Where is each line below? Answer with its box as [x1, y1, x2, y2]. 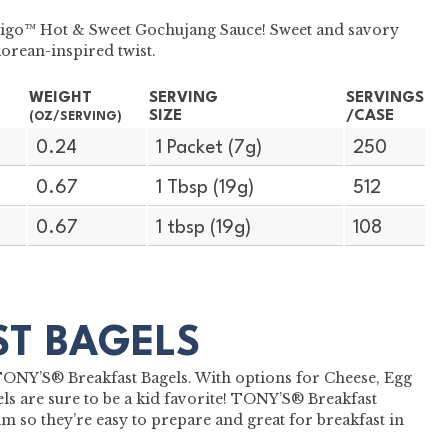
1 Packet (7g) [156, 138, 263, 158]
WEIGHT [28, 89, 92, 106]
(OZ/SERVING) [28, 110, 122, 123]
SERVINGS [345, 89, 424, 106]
